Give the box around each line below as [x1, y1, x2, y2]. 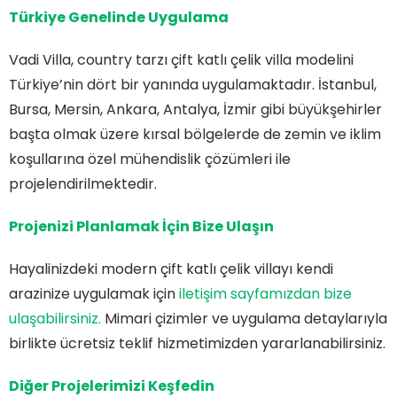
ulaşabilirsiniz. [9, 307, 101, 329]
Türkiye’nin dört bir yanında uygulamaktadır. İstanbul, [9, 74, 377, 95]
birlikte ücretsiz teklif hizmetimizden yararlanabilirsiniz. [9, 332, 385, 354]
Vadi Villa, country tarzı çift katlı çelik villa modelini [9, 49, 354, 70]
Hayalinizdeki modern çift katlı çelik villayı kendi [9, 258, 333, 279]
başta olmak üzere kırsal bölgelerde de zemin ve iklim [9, 123, 381, 144]
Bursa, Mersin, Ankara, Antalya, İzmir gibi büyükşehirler [9, 98, 382, 120]
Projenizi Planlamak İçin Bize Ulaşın [9, 215, 274, 237]
